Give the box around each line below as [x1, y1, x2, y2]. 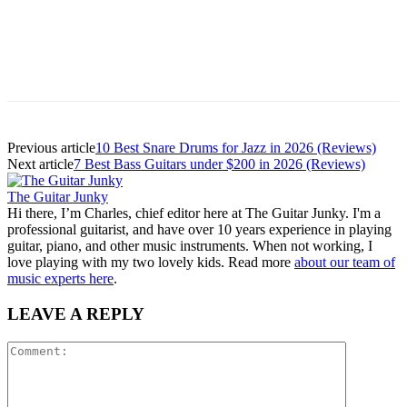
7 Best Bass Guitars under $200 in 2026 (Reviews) [74, 156, 365, 173]
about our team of [294, 254, 395, 271]
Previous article [7, 140, 95, 156]
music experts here [7, 271, 114, 287]
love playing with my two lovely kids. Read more [7, 254, 294, 271]
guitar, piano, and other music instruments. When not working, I [7, 238, 372, 254]
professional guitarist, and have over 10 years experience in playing [7, 222, 392, 238]
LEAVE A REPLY [7, 304, 144, 323]
